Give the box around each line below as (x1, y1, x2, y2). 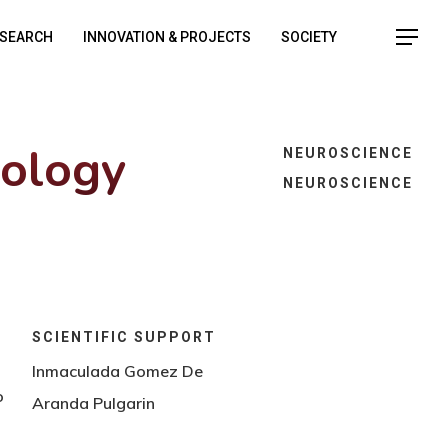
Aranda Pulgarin (31, 392, 155, 413)
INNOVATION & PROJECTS (83, 28, 251, 45)
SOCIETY (281, 28, 337, 45)
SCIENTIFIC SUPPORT (31, 328, 216, 345)
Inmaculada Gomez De (31, 360, 203, 381)
